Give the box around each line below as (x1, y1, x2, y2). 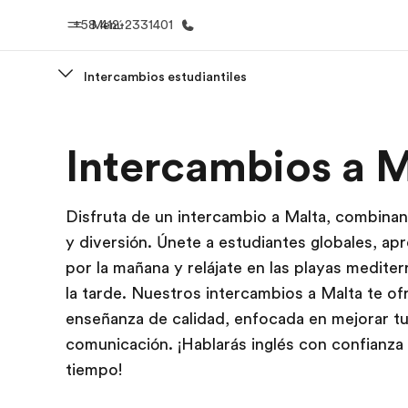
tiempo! (66, 361, 122, 379)
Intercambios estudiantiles (84, 69, 247, 84)
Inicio (153, 123, 197, 141)
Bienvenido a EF (128, 152, 221, 167)
